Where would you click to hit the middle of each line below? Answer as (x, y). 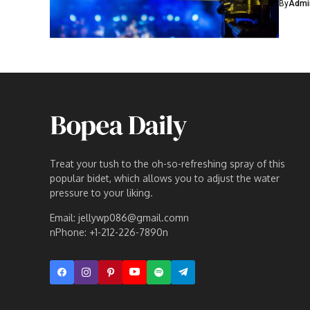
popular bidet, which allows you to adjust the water (165, 178)
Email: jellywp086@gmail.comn (119, 217)
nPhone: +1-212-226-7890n (109, 232)
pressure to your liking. (101, 192)
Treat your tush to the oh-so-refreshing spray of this (167, 163)
